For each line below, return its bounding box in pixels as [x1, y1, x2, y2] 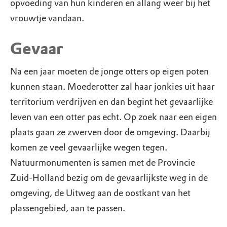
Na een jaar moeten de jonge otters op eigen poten [10, 66, 209, 77]
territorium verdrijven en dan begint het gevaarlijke [10, 96, 213, 107]
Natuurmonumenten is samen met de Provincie [10, 157, 195, 168]
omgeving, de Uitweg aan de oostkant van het [10, 187, 191, 199]
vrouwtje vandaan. [10, 13, 84, 24]
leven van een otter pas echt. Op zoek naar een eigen [10, 111, 217, 123]
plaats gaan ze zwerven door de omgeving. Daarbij [10, 127, 210, 138]
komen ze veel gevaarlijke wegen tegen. [10, 142, 167, 153]
